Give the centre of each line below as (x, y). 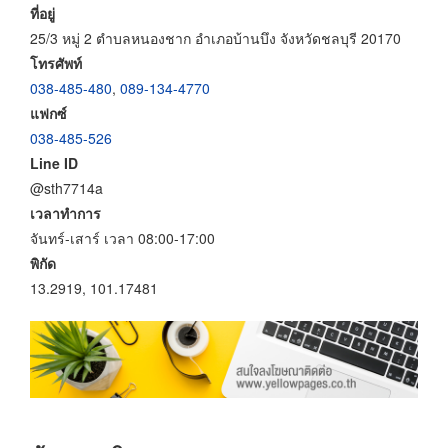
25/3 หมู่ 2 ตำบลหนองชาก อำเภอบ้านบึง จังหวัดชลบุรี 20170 (215, 37)
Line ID (54, 162)
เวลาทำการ (65, 212)
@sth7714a (66, 187)
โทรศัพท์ (56, 62)
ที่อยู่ (42, 12)
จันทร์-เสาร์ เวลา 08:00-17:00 (122, 237)
